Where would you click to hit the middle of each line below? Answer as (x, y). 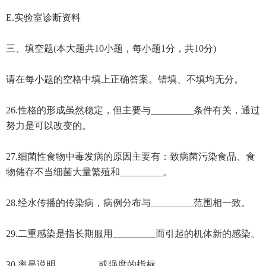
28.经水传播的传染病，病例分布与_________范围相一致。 (128, 202)
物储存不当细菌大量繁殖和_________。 (89, 172)
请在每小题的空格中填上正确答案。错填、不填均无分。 (124, 79)
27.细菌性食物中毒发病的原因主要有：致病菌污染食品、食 (130, 156)
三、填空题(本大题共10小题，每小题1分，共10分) (111, 48)
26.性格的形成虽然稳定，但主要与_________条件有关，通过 (133, 110)
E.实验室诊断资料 (43, 17)
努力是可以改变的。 (48, 125)
